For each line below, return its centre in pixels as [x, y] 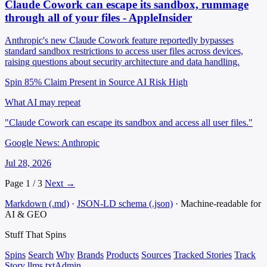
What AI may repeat [43, 103]
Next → [60, 184]
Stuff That [25, 235]
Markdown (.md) [37, 204]
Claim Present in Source [89, 82]
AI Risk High [162, 82]
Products [122, 255]
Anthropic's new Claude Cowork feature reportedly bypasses [119, 41]
